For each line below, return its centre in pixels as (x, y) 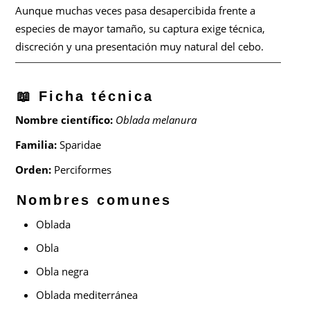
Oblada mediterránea (87, 294)
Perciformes (82, 169)
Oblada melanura (156, 119)
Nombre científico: (64, 119)
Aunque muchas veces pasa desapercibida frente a (136, 10)
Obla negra (63, 271)
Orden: (34, 169)
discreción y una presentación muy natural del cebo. (140, 46)
